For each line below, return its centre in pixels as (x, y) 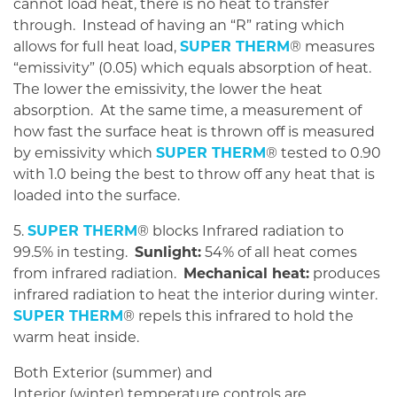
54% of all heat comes (279, 253)
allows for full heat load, (97, 47)
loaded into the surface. (98, 196)
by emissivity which (85, 153)
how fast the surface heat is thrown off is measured (194, 132)
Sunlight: (168, 253)
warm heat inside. (76, 338)
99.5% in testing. (74, 253)
